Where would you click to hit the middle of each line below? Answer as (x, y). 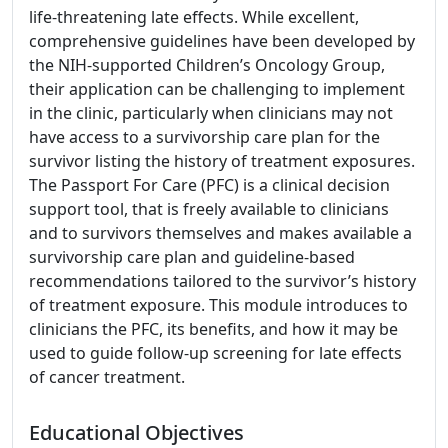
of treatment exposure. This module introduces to (218, 305)
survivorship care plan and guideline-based (192, 257)
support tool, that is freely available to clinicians (209, 209)
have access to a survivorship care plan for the (204, 137)
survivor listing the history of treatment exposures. (222, 161)
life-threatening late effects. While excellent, (194, 17)
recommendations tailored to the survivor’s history (222, 281)
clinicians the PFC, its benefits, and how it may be (213, 329)
